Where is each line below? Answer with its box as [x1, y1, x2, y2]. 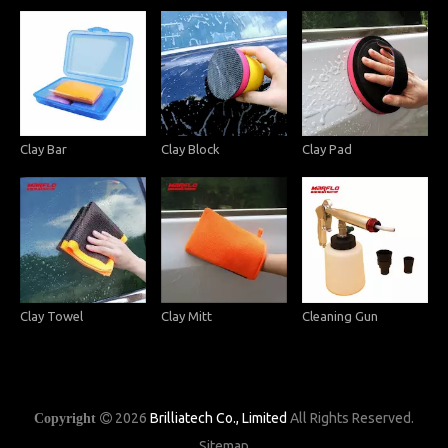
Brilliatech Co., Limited [150, 410, 287, 427]
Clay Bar [20, 142, 67, 157]
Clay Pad [301, 142, 352, 157]
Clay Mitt [160, 309, 212, 324]
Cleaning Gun [301, 309, 378, 324]
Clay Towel [20, 309, 83, 324]
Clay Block [160, 142, 220, 157]
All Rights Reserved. [290, 410, 414, 427]
